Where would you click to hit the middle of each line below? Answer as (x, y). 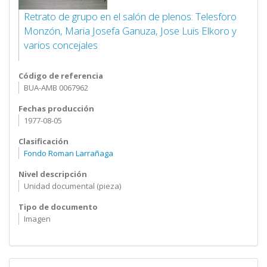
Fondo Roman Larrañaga (68, 153)
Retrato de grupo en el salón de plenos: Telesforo (130, 16)
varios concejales (60, 45)
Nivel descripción (53, 174)
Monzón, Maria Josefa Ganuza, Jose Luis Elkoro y (130, 31)
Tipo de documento (58, 207)
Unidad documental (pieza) (72, 186)
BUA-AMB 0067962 (56, 88)
